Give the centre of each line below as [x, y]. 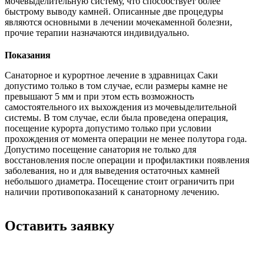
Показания [28, 55]
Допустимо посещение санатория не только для [100, 149]
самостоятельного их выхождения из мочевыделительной [121, 107]
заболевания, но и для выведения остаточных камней [112, 170]
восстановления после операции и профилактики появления [127, 160]
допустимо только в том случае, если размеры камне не [116, 85]
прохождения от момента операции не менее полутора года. [126, 138]
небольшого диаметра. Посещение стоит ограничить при [120, 181]
